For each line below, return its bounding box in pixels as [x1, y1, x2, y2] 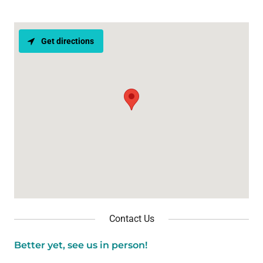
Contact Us [109, 213, 154, 224]
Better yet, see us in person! [14, 239, 147, 251]
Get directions [41, 36, 94, 46]
